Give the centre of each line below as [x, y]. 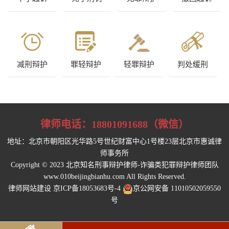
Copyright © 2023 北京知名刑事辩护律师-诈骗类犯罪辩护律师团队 [114, 165]
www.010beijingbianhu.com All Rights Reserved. [114, 177]
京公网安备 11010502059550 [177, 189]
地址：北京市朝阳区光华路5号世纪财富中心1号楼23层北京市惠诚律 [114, 142]
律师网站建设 [30, 189]
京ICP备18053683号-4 [87, 189]
